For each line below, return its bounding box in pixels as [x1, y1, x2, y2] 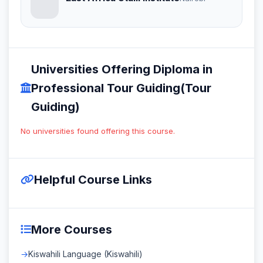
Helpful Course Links [34, 172, 152, 187]
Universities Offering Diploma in [31, 62, 213, 76]
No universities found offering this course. [21, 126, 175, 136]
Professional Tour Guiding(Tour [31, 80, 211, 95]
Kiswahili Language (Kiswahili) [28, 248, 143, 259]
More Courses [31, 222, 112, 237]
